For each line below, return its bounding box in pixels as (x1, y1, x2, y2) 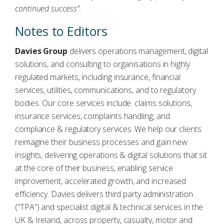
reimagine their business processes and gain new (15, 136, 188, 147)
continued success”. (15, 3, 81, 14)
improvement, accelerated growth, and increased (15, 175, 186, 186)
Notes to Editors (15, 22, 107, 39)
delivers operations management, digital (67, 45, 208, 56)
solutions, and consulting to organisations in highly (15, 58, 190, 69)
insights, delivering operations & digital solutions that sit (15, 149, 207, 160)
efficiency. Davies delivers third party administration (15, 188, 193, 199)
